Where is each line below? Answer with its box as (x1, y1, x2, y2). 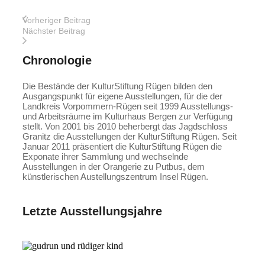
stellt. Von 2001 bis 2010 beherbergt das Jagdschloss (22, 121, 228, 131)
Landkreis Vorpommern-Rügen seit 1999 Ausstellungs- (22, 101, 233, 111)
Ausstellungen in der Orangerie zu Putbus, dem (22, 161, 205, 172)
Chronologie (22, 53, 92, 67)
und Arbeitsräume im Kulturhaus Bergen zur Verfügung (22, 111, 232, 121)
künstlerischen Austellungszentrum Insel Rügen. (22, 171, 208, 182)
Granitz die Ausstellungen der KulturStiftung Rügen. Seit (22, 131, 237, 141)
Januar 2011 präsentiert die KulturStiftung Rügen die (22, 141, 222, 151)
